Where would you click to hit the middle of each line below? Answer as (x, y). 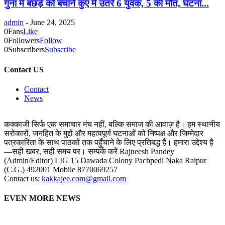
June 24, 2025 (52, 23)
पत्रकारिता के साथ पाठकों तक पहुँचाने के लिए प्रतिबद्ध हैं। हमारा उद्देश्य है (109, 142)
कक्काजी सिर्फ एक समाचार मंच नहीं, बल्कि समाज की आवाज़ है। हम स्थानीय (112, 124)
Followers (24, 41)
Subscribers (26, 50)
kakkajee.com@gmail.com (84, 179)
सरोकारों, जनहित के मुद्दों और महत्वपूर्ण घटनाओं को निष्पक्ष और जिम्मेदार (104, 133)
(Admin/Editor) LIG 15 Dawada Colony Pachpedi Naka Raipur (105, 160)
